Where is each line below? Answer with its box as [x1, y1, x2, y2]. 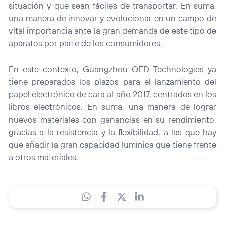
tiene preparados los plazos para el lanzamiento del [9, 76, 216, 87]
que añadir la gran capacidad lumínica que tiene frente [9, 139, 216, 150]
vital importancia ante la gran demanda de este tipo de [9, 25, 216, 36]
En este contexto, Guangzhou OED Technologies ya [9, 63, 216, 74]
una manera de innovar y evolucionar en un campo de [9, 12, 216, 23]
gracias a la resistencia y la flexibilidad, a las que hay [9, 126, 216, 137]
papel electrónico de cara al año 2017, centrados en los [9, 88, 216, 99]
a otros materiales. [9, 151, 79, 162]
